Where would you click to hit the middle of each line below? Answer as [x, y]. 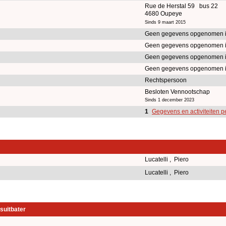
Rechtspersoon [166, 80]
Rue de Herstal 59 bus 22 [181, 6]
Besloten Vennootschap [177, 92]
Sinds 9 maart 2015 [165, 22]
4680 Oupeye [163, 13]
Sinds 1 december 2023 [169, 100]
